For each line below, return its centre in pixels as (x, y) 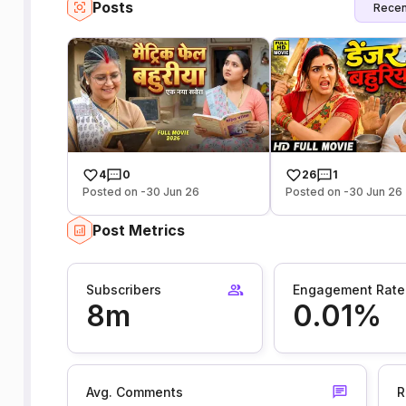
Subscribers (123, 290)
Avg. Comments (134, 391)
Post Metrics (138, 230)
